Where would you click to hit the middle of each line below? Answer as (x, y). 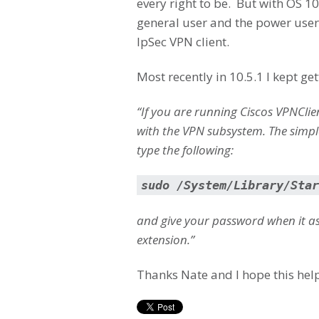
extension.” (166, 239)
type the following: (185, 150)
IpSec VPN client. (183, 41)
